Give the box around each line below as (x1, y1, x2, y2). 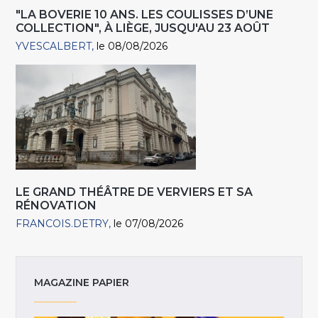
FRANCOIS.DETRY (16, 217, 109, 231)
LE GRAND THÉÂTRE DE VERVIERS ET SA (16, 185, 253, 199)
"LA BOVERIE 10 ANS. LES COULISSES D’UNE (16, 8, 274, 22)
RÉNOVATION (16, 199, 97, 213)
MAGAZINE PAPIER (34, 276, 130, 290)
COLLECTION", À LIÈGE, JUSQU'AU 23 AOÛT (16, 21, 270, 35)
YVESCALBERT (16, 40, 92, 53)
